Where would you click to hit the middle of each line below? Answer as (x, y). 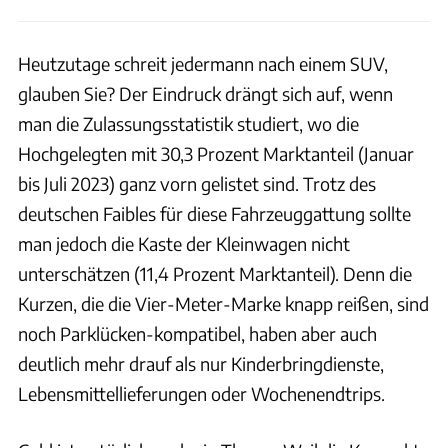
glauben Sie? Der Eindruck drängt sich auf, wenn (205, 94)
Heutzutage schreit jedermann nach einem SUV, (203, 64)
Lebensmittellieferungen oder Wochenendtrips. (201, 394)
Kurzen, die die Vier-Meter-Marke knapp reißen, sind (223, 304)
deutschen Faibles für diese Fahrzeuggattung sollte (214, 214)
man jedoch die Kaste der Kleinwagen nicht (184, 244)
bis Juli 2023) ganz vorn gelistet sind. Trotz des (197, 184)
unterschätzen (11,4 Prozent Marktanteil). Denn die (215, 274)
